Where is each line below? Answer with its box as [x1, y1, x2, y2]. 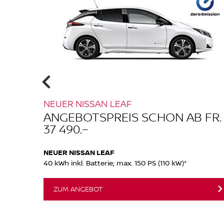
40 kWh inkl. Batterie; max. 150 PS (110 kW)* [43, 157, 186, 167]
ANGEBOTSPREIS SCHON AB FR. [43, 108, 221, 125]
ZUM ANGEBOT [53, 183, 103, 194]
